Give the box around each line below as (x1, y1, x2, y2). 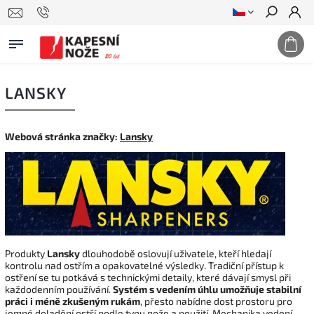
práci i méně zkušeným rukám (5, 295, 140, 307)
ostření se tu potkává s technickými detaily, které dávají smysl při (5, 271, 291, 283)
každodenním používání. (5, 283, 113, 295)
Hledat (265, 32, 299, 43)
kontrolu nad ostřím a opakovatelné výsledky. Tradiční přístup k (5, 259, 284, 271)
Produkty (5, 247, 47, 259)
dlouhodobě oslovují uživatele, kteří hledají (80, 247, 271, 259)
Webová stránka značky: (5, 130, 120, 142)
